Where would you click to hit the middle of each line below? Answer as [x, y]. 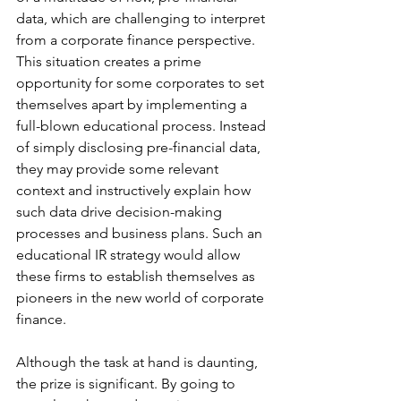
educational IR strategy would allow [130, 255]
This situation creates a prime [111, 61]
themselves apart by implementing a [133, 104]
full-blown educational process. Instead [143, 126]
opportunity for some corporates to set [142, 83]
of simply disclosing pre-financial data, [140, 147]
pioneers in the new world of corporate [142, 298]
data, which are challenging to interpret [142, 18]
